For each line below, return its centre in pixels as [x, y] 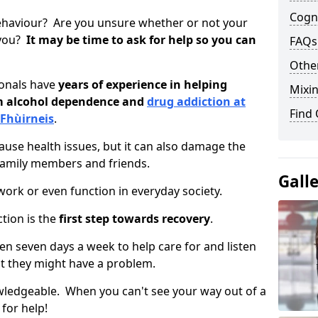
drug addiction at [196, 102]
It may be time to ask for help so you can [140, 40]
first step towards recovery [135, 219]
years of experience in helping [143, 84]
